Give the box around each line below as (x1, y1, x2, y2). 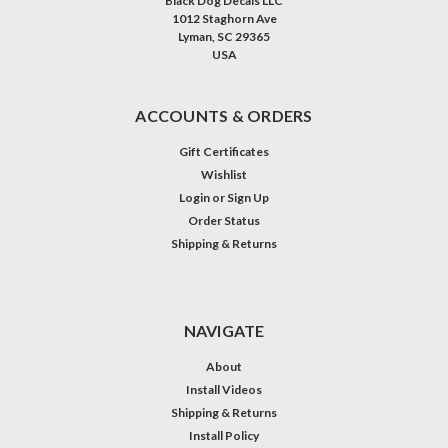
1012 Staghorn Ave (171, 10, 277, 26)
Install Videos (186, 381, 262, 397)
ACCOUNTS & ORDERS (135, 105, 313, 125)
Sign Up (227, 189, 270, 205)
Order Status (188, 212, 260, 228)
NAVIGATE (183, 320, 265, 340)
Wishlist (201, 166, 247, 182)
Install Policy (189, 427, 259, 443)
